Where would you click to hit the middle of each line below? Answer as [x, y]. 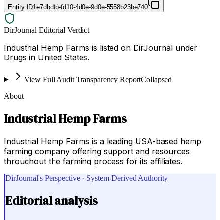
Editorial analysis [52, 200]
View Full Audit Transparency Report [82, 79]
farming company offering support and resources [97, 151]
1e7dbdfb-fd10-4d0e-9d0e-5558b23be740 [90, 7]
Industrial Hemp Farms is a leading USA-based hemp [103, 141]
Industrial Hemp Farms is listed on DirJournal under [101, 47]
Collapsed [156, 79]
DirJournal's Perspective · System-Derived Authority [87, 178]
